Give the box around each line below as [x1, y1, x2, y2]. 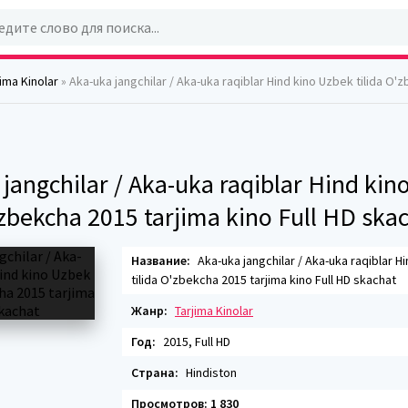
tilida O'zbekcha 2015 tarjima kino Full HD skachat [131, 271, 396, 288]
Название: [131, 252, 190, 269]
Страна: [131, 364, 178, 381]
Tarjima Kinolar [175, 302, 253, 319]
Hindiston [183, 364, 237, 381]
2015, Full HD [160, 333, 230, 350]
